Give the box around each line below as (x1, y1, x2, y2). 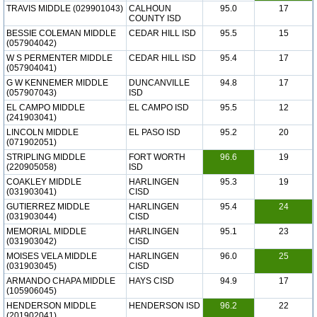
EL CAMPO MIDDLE (6, 103, 85, 113)
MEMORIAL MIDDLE (6, 226, 86, 236)
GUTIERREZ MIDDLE (6, 202, 90, 212)
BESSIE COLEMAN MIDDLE (6, 28, 116, 38)
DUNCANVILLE (129, 78, 190, 88)
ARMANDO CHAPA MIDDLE (6, 276, 115, 286)
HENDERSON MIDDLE (6, 301, 96, 311)
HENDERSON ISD (129, 301, 200, 311)
